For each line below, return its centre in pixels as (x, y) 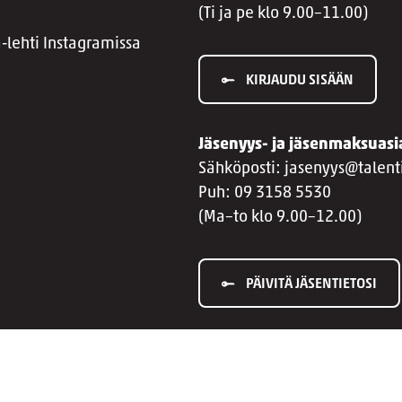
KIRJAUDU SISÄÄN (300, 81)
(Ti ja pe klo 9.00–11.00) (284, 14)
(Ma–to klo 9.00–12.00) (280, 218)
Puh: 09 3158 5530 (265, 193)
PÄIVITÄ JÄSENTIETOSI (312, 284)
